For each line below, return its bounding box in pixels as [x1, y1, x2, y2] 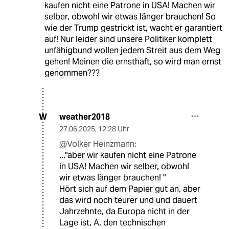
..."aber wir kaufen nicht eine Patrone [59, 149, 196, 161]
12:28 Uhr [98, 124, 129, 133]
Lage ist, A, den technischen [59, 217, 166, 228]
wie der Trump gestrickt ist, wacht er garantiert [44, 22, 222, 33]
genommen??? [44, 67, 100, 78]
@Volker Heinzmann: [59, 138, 136, 149]
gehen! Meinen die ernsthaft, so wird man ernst [44, 56, 221, 67]
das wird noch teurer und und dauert [59, 194, 197, 205]
